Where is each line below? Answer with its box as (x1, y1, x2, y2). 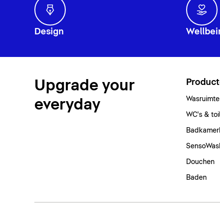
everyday (34, 97, 100, 112)
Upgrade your (34, 78, 135, 93)
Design (34, 27, 64, 36)
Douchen (186, 158, 215, 165)
